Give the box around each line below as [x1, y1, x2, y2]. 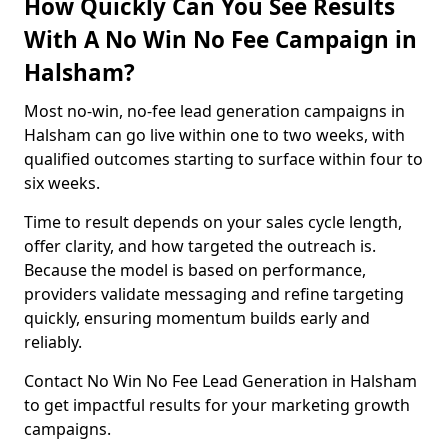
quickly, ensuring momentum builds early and [24, 307, 370, 329]
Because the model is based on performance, [24, 259, 366, 281]
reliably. [24, 331, 82, 353]
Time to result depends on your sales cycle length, [24, 211, 402, 233]
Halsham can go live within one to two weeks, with [24, 124, 405, 146]
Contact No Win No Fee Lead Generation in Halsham [24, 370, 417, 392]
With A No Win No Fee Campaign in [24, 24, 417, 55]
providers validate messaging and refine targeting [24, 283, 404, 305]
